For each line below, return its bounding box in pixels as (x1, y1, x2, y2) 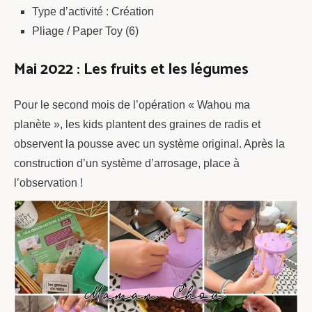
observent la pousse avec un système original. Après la (14, 137, 285, 150)
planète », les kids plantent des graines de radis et (14, 118, 260, 130)
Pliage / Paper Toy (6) (31, 25, 139, 38)
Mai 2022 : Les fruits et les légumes (14, 56, 249, 82)
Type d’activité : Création (31, 6, 154, 18)
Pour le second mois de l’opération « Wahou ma (14, 98, 250, 111)
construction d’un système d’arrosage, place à (14, 157, 240, 169)
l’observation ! (14, 176, 83, 189)
